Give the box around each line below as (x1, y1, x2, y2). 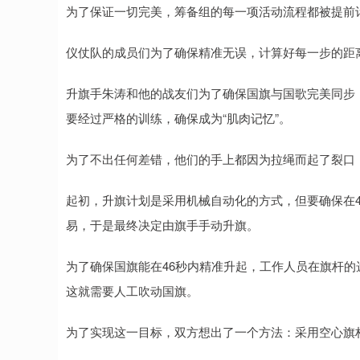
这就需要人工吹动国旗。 (66, 282, 198, 299)
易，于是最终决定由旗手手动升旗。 (66, 216, 259, 233)
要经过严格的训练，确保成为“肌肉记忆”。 (66, 109, 291, 126)
